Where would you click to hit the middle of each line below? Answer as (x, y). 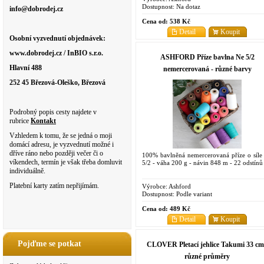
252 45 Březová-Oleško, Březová (57, 82)
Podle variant (193, 194)
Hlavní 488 (26, 68)
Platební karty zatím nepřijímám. (55, 186)
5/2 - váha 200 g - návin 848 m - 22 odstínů (202, 162)
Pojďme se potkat (49, 244)
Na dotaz (187, 6)
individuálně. (27, 171)
